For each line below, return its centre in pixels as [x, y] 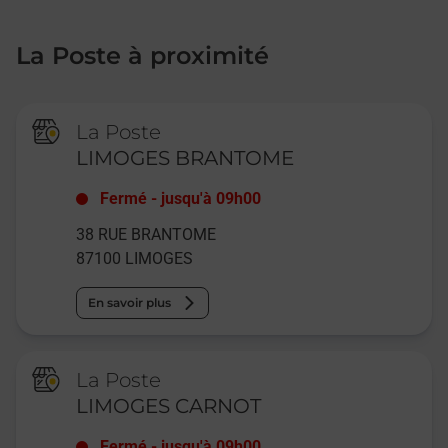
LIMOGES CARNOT [169, 406]
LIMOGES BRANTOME [185, 158]
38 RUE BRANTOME [146, 235]
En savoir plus [130, 303]
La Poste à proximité [142, 56]
